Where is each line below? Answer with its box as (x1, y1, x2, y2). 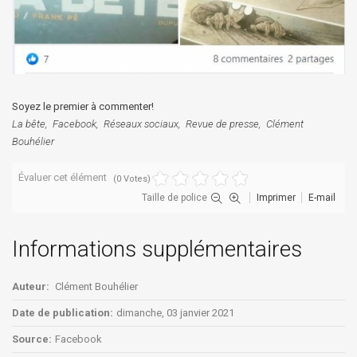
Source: (12, 332, 52, 345)
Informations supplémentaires (12, 235, 302, 262)
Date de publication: (12, 306, 113, 319)
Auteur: (12, 280, 49, 292)
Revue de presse (186, 117, 259, 130)
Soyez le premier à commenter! (12, 100, 154, 112)
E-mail (308, 191, 335, 203)
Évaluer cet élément (18, 171, 107, 183)
